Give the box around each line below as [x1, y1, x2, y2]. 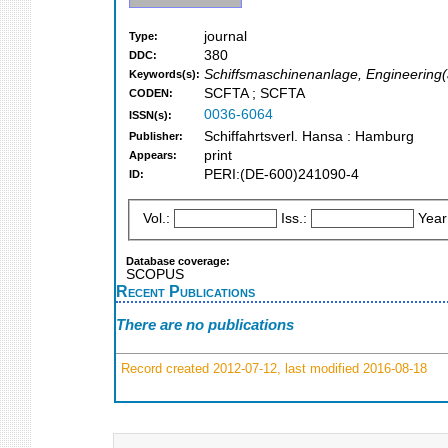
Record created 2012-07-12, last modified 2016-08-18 [117, 360, 427, 376]
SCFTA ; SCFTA [204, 86, 305, 102]
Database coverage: [126, 254, 230, 267]
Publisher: [129, 130, 183, 143]
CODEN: [129, 87, 173, 100]
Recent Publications [116, 281, 255, 300]
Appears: [129, 149, 177, 162]
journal [204, 29, 247, 45]
